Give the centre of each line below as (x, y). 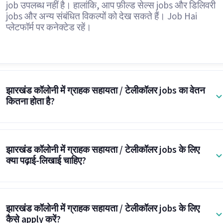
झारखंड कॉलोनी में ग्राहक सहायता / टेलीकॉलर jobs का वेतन (105, 91)
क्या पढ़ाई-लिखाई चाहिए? (46, 161)
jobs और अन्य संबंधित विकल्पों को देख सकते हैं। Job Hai (101, 17)
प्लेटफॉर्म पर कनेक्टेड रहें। (49, 28)
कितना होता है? (30, 102)
